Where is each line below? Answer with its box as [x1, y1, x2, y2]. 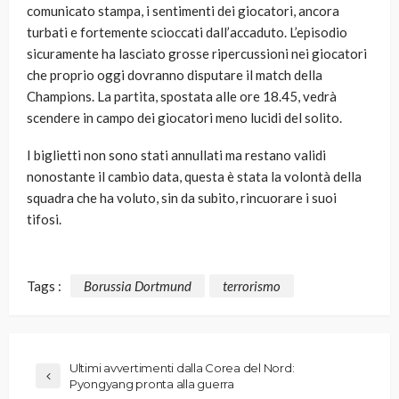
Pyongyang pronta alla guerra [69, 376, 234, 391]
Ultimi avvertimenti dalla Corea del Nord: [69, 360, 295, 375]
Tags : [27, 277, 61, 294]
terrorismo [223, 277, 281, 294]
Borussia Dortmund [84, 277, 191, 294]
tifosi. [27, 211, 61, 228]
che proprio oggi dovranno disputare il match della [27, 67, 322, 84]
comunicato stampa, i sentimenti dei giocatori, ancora [27, 3, 339, 20]
